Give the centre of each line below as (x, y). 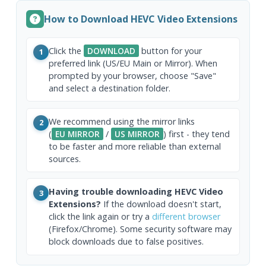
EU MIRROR (78, 134)
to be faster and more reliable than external (135, 146)
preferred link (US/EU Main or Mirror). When (133, 63)
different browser (186, 217)
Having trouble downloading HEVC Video (136, 192)
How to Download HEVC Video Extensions (141, 19)
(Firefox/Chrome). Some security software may (140, 229)
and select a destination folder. (110, 88)
